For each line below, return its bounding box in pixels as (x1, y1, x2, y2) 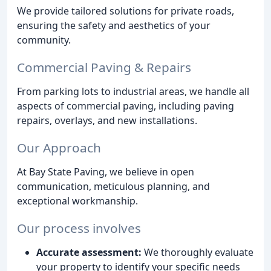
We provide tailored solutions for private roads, (17, 4, 234, 18)
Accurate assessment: (36, 245, 142, 259)
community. (17, 33, 71, 47)
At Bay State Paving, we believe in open (17, 165, 194, 178)
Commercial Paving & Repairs (17, 59, 191, 76)
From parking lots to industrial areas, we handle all (17, 85, 249, 99)
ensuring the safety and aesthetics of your (17, 19, 211, 33)
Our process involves (17, 219, 141, 237)
